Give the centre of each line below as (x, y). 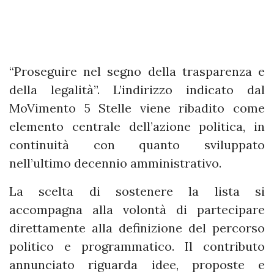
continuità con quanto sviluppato (137, 145)
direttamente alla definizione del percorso (137, 228)
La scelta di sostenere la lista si (137, 191)
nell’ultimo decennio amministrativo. (115, 163)
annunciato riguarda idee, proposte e (137, 265)
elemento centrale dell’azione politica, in (137, 127)
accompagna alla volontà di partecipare (137, 210)
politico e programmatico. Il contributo (137, 246)
